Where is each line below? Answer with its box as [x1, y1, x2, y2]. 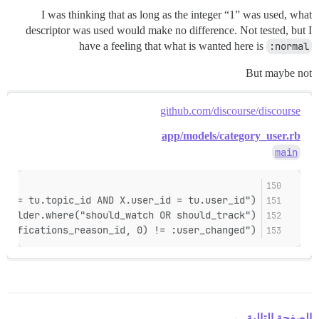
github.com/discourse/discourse [160, 104, 300, 117]
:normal [269, 39, 309, 53]
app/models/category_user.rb [162, 129, 300, 142]
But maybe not [246, 66, 312, 79]
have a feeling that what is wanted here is [79, 39, 266, 52]
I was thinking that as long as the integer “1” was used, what [41, 8, 312, 21]
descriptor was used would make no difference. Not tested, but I [26, 23, 312, 36]
